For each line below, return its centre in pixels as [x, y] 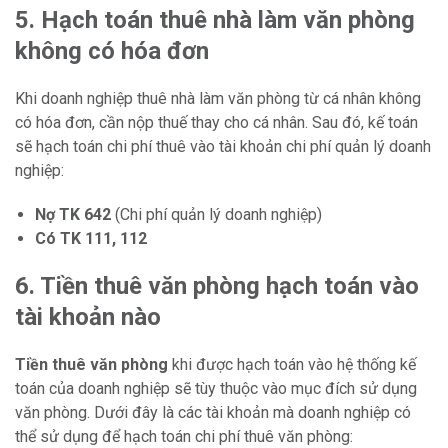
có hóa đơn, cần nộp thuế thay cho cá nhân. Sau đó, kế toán [216, 123]
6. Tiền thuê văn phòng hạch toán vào [217, 286]
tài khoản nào [88, 317]
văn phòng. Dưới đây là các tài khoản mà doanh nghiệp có [213, 413]
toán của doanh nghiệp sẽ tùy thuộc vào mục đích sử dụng [216, 389]
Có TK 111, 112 [91, 239]
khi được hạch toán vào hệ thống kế [292, 365]
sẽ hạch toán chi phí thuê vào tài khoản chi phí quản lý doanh [223, 147]
